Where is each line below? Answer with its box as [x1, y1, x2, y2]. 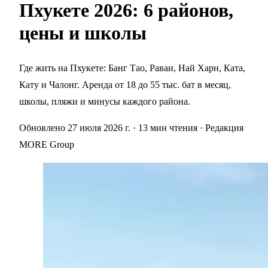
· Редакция [200, 123, 243, 133]
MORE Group [19, 139, 74, 150]
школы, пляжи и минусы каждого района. [19, 96, 190, 107]
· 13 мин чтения [133, 123, 197, 133]
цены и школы [19, 22, 147, 44]
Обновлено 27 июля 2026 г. [19, 123, 130, 133]
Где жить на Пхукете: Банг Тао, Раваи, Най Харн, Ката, [19, 63, 245, 74]
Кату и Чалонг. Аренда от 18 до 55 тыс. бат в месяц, [19, 80, 231, 90]
